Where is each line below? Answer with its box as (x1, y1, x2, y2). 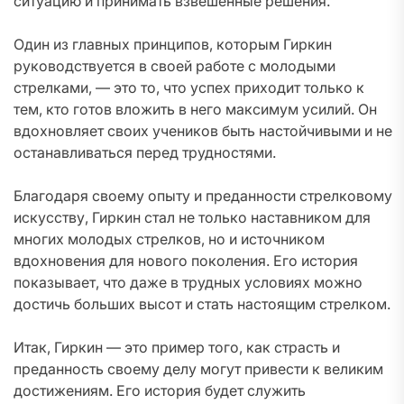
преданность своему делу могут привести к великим (14, 360, 383, 378)
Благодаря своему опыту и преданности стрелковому (14, 187, 392, 205)
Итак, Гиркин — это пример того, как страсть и (14, 338, 340, 356)
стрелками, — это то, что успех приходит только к (14, 78, 364, 96)
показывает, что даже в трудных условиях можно (14, 273, 363, 291)
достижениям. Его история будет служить (14, 381, 306, 399)
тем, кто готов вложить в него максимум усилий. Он (14, 100, 377, 118)
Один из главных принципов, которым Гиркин (14, 35, 332, 53)
